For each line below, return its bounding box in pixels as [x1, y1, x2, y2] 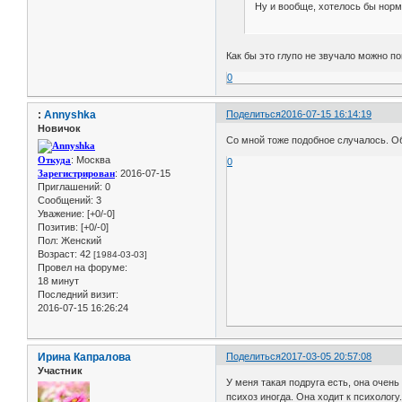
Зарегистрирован [38, 168, 115, 179]
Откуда [38, 154, 71, 166]
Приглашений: [38, 181, 102, 193]
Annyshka [44, 108, 96, 121]
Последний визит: [38, 289, 118, 301]
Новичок [38, 122, 81, 134]
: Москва [71, 154, 110, 166]
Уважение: [38, 208, 84, 220]
